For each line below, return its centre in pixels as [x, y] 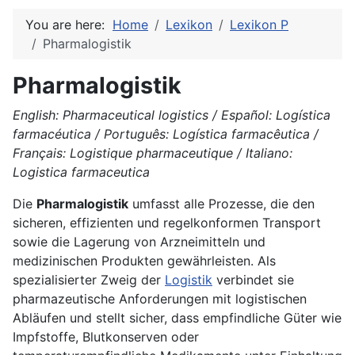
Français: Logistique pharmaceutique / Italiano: [153, 153]
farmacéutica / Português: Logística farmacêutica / [166, 134]
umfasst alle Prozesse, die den [221, 204]
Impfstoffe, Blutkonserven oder [106, 337]
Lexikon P [259, 25]
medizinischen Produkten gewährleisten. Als [144, 261]
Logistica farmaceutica [81, 172]
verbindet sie [253, 280]
